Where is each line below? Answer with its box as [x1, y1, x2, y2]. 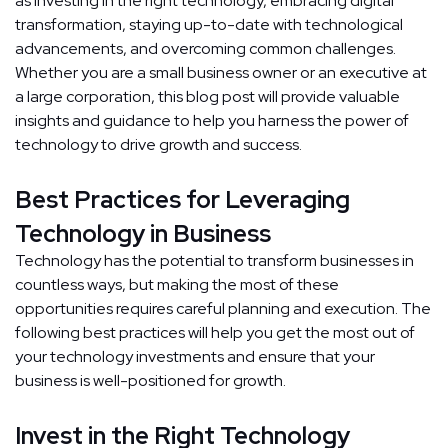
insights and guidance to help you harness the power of [15, 110, 409, 132]
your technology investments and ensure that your [15, 346, 375, 368]
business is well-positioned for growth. [15, 370, 286, 392]
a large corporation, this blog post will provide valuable [15, 86, 400, 108]
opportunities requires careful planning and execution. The [15, 298, 431, 320]
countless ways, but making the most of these [15, 274, 339, 296]
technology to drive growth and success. [15, 134, 302, 156]
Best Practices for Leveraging [15, 184, 350, 216]
